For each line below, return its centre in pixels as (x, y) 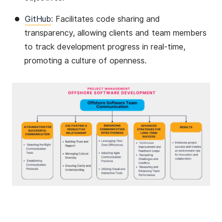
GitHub (38, 19)
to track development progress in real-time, (105, 47)
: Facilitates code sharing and (106, 19)
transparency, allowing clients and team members (115, 33)
